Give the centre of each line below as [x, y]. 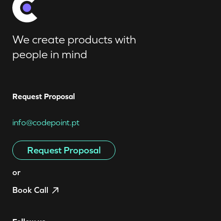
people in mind [50, 55]
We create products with [74, 40]
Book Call [30, 190]
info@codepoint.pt [46, 123]
